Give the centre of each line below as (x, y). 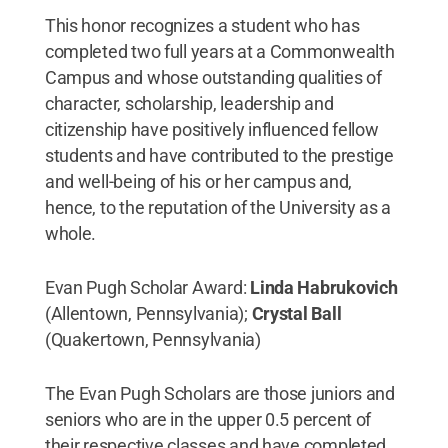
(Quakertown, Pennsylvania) (152, 339)
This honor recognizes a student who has (202, 25)
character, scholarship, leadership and (189, 103)
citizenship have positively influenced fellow (211, 129)
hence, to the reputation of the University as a (218, 207)
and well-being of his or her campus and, (198, 181)
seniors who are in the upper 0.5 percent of (208, 419)
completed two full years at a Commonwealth (219, 51)
